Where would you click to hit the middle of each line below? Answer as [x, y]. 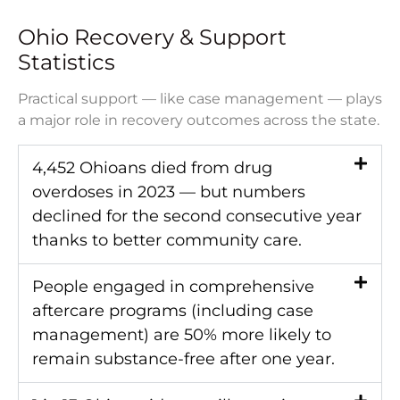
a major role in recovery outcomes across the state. [199, 120]
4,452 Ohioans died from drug [152, 167]
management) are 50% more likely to [182, 334]
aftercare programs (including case [173, 310]
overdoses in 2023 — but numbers [169, 192]
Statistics [67, 62]
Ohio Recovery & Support [152, 37]
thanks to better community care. [167, 240]
